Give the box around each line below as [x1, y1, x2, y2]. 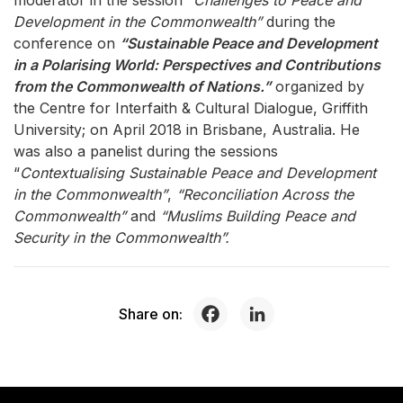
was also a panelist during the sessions [13, 142, 278, 160]
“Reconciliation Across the [172, 185, 354, 203]
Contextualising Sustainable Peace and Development [20, 164, 376, 182]
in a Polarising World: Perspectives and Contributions [13, 56, 381, 74]
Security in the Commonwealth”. [13, 228, 229, 246]
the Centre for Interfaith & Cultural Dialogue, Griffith [13, 99, 368, 117]
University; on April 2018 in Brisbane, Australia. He [13, 121, 360, 139]
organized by [271, 77, 364, 95]
